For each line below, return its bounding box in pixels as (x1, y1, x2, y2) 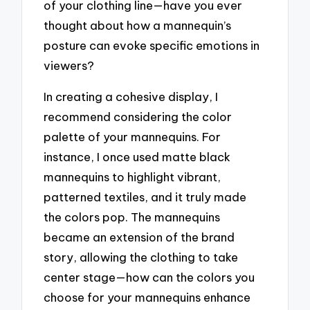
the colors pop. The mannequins (44, 209, 221, 224)
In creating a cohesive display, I (44, 89, 219, 104)
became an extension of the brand (44, 229, 235, 244)
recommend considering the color (44, 109, 232, 124)
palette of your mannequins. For (44, 129, 221, 144)
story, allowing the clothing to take (44, 249, 239, 264)
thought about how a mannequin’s (44, 18, 232, 33)
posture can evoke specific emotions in (44, 38, 260, 53)
